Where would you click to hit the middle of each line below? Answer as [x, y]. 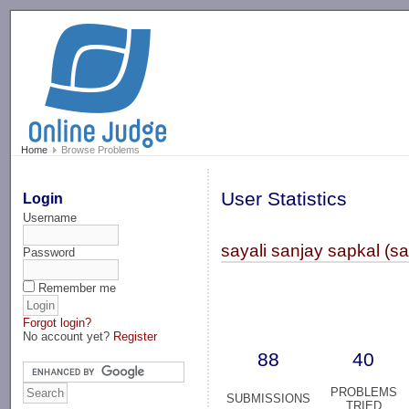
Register [136, 336]
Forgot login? [58, 322]
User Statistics [284, 199]
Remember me [78, 288]
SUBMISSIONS [269, 399]
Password [49, 252]
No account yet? [68, 336]
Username [50, 217]
